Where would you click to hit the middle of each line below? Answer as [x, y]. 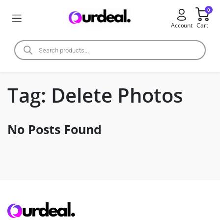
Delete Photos [117, 95]
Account [182, 25]
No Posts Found [55, 129]
